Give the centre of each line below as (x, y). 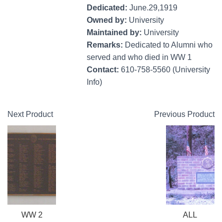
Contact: (104, 70)
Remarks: (106, 45)
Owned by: (108, 20)
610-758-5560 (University (166, 70)
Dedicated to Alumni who (169, 45)
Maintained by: (115, 33)
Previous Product (184, 114)
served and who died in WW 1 (139, 57)
